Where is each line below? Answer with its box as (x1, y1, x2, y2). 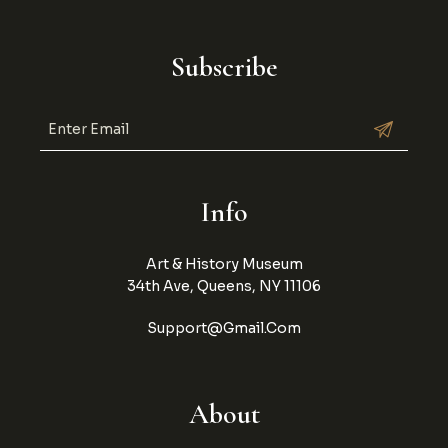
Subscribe (170, 50, 278, 84)
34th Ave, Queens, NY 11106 (127, 277, 321, 295)
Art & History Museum (145, 255, 303, 273)
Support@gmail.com (147, 319, 301, 337)
